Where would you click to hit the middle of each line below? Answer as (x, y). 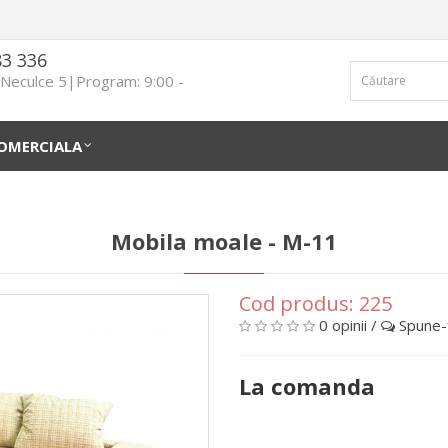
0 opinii (343, 325)
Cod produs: (299, 303)
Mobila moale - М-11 (224, 241)
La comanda (307, 386)
